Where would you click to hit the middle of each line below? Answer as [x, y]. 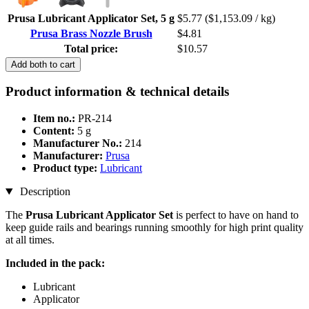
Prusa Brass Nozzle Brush [91, 33]
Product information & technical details [117, 92]
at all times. [30, 240]
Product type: [67, 168]
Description [43, 192]
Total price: [91, 48]
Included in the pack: [55, 263]
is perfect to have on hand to [237, 215]
